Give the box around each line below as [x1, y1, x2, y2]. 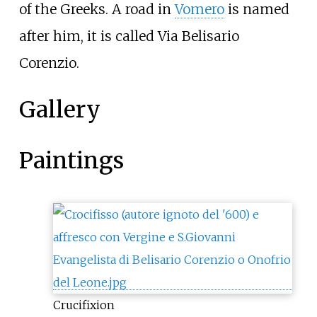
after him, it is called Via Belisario [18, 28, 239, 45]
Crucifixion [52, 297, 115, 312]
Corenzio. [18, 54, 79, 72]
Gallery [18, 95, 100, 124]
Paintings [18, 146, 124, 175]
